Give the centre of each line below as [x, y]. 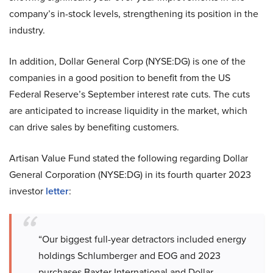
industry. [27, 30]
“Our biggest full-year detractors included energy [142, 239]
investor [26, 191]
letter [56, 191]
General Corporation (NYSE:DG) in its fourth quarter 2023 [130, 175]
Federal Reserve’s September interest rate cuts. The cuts [129, 94]
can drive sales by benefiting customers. [94, 127]
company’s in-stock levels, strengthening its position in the [134, 14]
